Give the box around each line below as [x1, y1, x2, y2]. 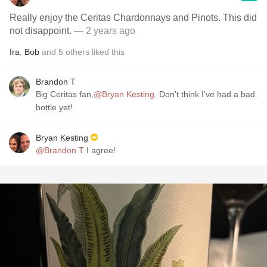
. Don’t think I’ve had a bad [154, 89, 255, 99]
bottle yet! [36, 103, 73, 112]
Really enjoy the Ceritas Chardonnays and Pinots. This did [10, 13, 257, 23]
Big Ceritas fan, [36, 89, 94, 99]
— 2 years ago [72, 26, 135, 36]
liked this [89, 47, 125, 57]
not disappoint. [10, 26, 72, 36]
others [66, 47, 89, 57]
